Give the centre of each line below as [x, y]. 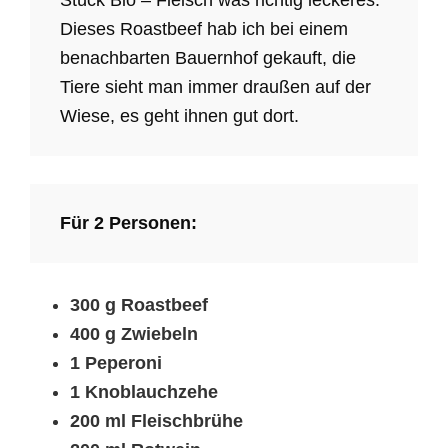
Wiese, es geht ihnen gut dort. [179, 115]
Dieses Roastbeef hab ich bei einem [204, 28]
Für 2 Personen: [128, 222]
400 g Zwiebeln [134, 333]
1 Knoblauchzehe [144, 391]
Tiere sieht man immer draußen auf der [215, 86]
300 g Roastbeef [139, 304]
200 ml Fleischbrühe [156, 420]
